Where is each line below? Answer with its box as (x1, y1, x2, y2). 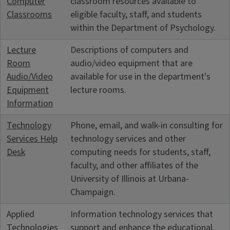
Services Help (7, 132, 57, 145)
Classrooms (7, 8, 52, 21)
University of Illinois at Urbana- (70, 172, 189, 185)
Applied (7, 207, 34, 221)
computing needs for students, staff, (70, 145, 210, 159)
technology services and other (70, 132, 186, 145)
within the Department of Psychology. (70, 21, 216, 34)
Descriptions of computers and (70, 43, 188, 56)
